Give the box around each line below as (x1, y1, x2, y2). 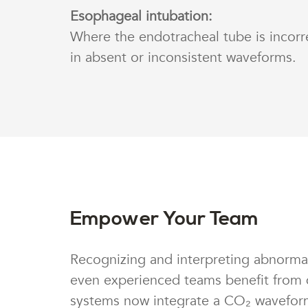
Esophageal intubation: (70, 7, 212, 26)
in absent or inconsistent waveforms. (70, 48, 296, 67)
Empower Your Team (70, 207, 258, 232)
